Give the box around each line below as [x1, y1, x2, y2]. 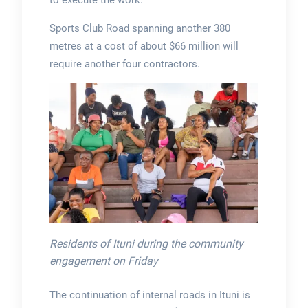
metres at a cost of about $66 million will [49, 40, 239, 53]
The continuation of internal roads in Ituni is [49, 288, 250, 301]
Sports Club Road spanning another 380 [49, 22, 230, 35]
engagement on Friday [49, 254, 158, 267]
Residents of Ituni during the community [49, 236, 243, 250]
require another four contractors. [49, 58, 200, 71]
